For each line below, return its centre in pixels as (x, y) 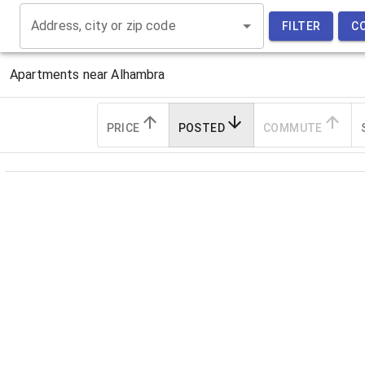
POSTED (201, 128)
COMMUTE (292, 128)
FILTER (301, 26)
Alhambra (138, 75)
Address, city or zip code (103, 26)
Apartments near (59, 75)
